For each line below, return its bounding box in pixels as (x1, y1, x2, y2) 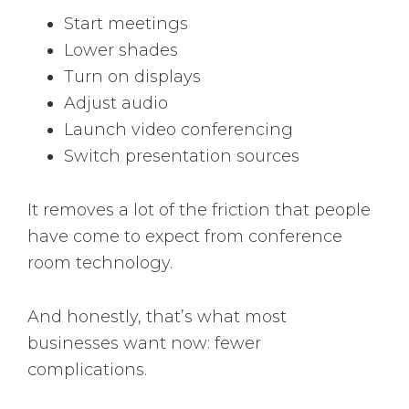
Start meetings (64, 14, 188, 35)
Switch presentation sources (64, 146, 299, 167)
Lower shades (64, 40, 178, 61)
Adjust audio (64, 93, 168, 114)
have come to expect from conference (27, 226, 342, 247)
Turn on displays (64, 67, 201, 88)
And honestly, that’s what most (27, 307, 287, 328)
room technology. (27, 253, 173, 274)
